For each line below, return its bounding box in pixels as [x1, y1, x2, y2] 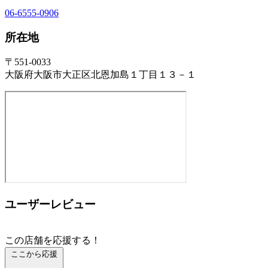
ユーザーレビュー [5, 197, 96, 211]
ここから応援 [11, 249, 57, 258]
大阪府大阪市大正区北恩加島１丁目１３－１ [5, 69, 196, 80]
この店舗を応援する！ [5, 234, 100, 245]
